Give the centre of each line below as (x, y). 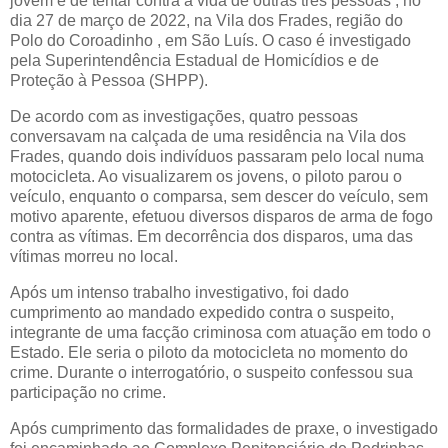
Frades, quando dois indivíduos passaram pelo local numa (217, 157)
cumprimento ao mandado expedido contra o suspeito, (202, 313)
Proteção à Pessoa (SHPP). (109, 81)
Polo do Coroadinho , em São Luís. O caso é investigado (210, 41)
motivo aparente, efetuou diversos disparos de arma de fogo (221, 217)
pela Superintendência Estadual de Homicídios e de (194, 61)
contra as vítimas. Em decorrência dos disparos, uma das (211, 237)
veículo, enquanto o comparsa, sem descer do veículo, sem (219, 197)
